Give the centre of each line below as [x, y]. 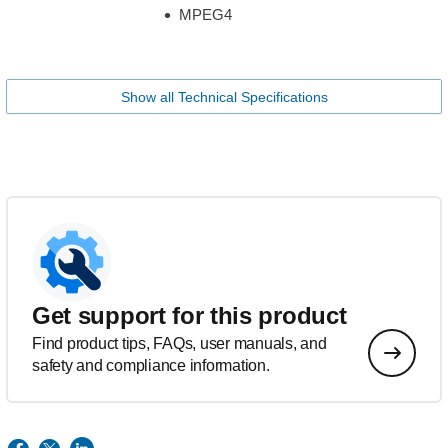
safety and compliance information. [151, 365]
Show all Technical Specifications [224, 96]
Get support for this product [189, 315]
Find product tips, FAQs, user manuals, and [179, 343]
